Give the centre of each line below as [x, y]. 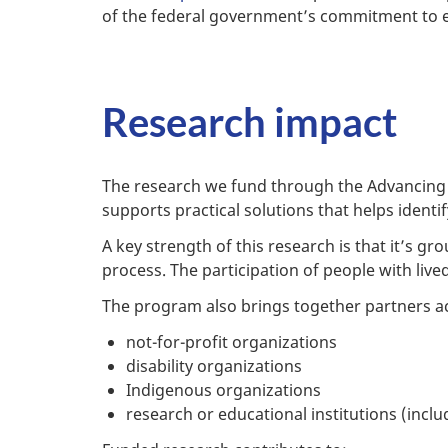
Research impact [249, 122]
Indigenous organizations [223, 390]
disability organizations [214, 366]
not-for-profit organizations [231, 342]
